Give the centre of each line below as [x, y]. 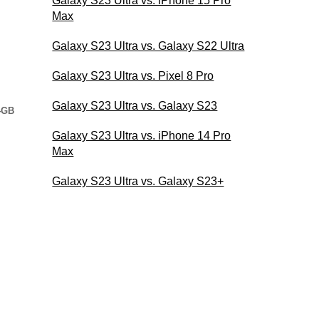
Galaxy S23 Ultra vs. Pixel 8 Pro [133, 75]
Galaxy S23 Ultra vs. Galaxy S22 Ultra [148, 46]
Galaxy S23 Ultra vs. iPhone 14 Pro [142, 135]
